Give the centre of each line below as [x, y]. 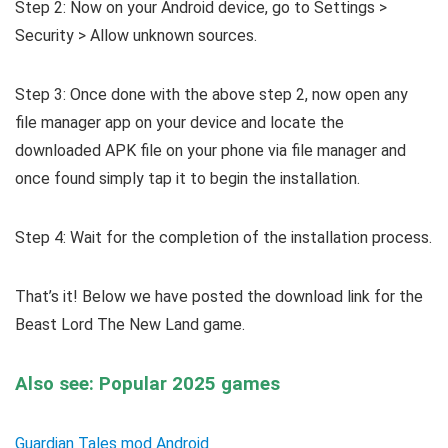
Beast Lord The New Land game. [130, 325]
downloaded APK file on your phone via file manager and [210, 151]
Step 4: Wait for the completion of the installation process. [223, 238]
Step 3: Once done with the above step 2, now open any [211, 95]
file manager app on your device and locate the [179, 123]
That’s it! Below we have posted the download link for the [219, 297]
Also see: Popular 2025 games [147, 384]
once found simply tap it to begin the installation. [187, 179]
